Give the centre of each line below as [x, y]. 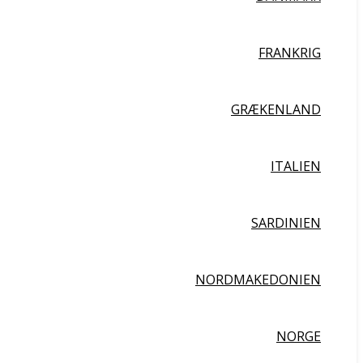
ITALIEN [296, 166]
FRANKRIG [290, 53]
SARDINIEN [286, 223]
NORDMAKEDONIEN [258, 280]
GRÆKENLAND [276, 109]
